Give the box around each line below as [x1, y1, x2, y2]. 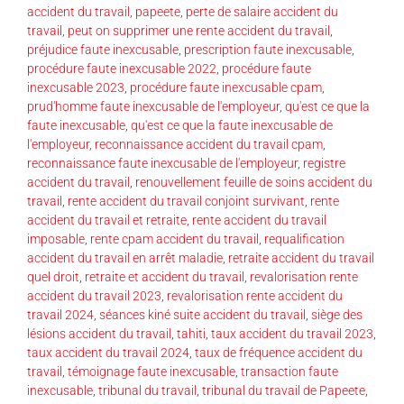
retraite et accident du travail [85, 269, 244, 284]
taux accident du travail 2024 [27, 344, 189, 360]
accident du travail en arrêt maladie [27, 250, 223, 265]
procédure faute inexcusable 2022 [27, 60, 216, 76]
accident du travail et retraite [27, 212, 187, 227]
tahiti [177, 326, 206, 341]
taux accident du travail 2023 [211, 326, 373, 341]
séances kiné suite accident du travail [99, 307, 306, 322]
